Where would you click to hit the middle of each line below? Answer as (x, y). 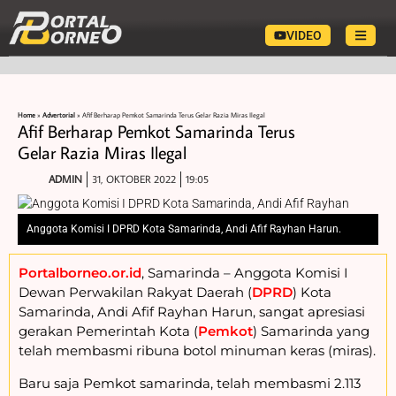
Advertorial (59, 114)
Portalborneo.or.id (80, 272)
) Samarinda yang (311, 331)
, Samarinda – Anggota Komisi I (245, 272)
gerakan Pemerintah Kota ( (108, 331)
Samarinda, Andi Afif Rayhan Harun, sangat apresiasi (192, 311)
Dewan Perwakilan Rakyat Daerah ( (135, 292)
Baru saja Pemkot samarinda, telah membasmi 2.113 (190, 383)
